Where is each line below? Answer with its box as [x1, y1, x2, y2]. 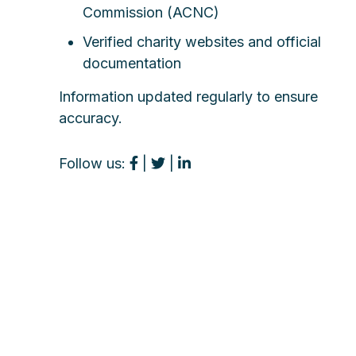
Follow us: [59, 154, 130, 172]
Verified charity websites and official [83, 33, 321, 50]
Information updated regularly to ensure [59, 87, 318, 105]
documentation [83, 54, 181, 72]
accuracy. [59, 109, 122, 126]
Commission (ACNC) [83, 3, 219, 21]
